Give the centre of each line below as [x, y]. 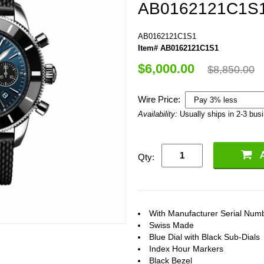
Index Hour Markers [186, 248]
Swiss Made [171, 225]
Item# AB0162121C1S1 [178, 48]
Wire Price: [160, 99]
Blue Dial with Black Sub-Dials [204, 237]
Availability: [159, 114]
